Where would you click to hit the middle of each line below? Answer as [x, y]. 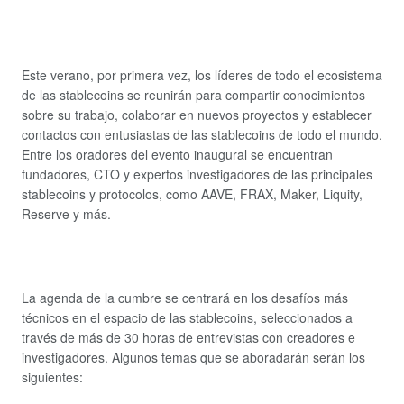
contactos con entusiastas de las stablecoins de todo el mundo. [202, 134]
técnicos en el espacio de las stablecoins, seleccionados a [187, 317]
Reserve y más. [66, 213]
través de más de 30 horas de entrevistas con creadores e [188, 337]
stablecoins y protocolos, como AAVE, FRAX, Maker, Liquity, [192, 193]
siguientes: [54, 376]
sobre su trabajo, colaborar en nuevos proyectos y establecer [197, 114]
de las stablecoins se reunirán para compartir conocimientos [193, 94]
